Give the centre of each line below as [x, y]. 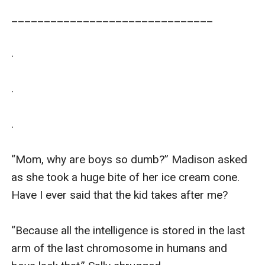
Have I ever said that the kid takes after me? [120, 195]
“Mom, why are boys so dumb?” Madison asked [130, 159]
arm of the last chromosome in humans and [119, 248]
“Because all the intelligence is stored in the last [128, 230]
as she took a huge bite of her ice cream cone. [126, 177]
